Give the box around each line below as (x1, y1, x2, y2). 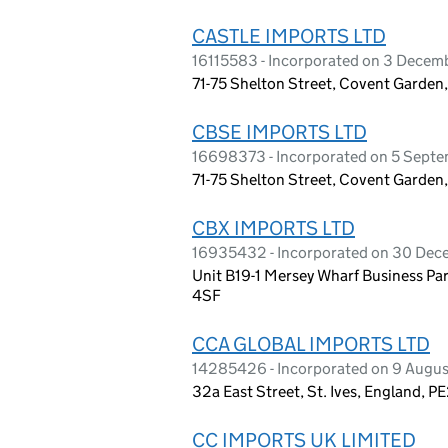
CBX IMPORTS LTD (192, 215, 355, 240)
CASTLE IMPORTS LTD (192, 23, 386, 48)
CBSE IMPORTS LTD (192, 119, 367, 144)
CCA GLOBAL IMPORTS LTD (192, 331, 430, 356)
